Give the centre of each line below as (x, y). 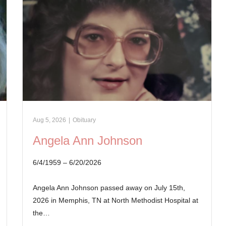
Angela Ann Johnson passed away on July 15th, (109, 187)
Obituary (84, 120)
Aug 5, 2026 (50, 120)
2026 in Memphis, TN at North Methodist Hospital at (116, 200)
